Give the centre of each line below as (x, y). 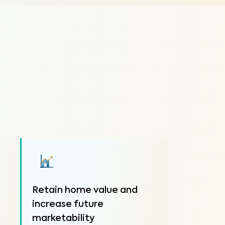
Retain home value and (85, 190)
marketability (64, 218)
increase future (68, 204)
